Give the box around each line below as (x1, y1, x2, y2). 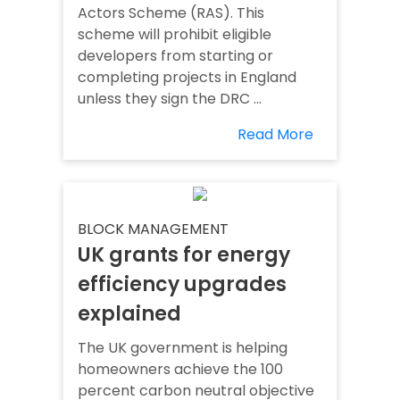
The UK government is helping (78, 337, 287, 359)
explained (78, 300, 181, 329)
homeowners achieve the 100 (78, 359, 283, 380)
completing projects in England (78, 67, 296, 88)
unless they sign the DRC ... (78, 88, 262, 110)
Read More (237, 124, 313, 146)
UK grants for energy (78, 241, 290, 270)
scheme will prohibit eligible (78, 24, 271, 46)
